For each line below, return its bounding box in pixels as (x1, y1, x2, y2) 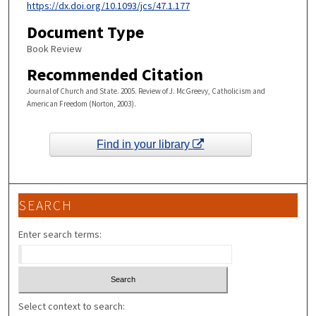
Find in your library (97, 138, 193, 151)
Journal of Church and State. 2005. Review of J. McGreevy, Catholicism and (26, 85, 265, 96)
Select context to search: (18, 300, 126, 312)
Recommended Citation (26, 63, 203, 85)
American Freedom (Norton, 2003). (26, 98, 136, 109)
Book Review (26, 42, 82, 56)
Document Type (26, 21, 144, 44)
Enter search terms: (18, 227, 102, 241)
